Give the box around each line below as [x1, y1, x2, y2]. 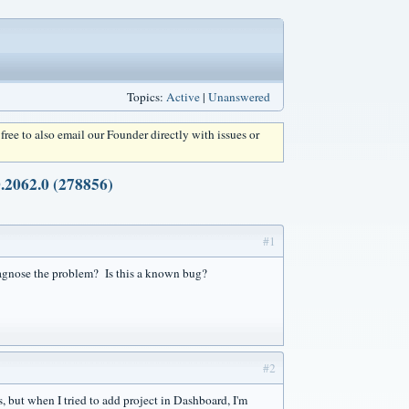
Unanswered [208, 89, 270, 105]
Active [166, 89, 200, 105]
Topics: [127, 89, 166, 105]
